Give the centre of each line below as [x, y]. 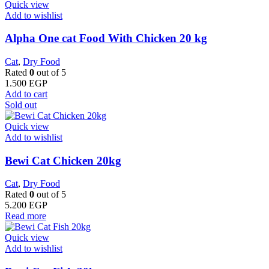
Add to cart [26, 94]
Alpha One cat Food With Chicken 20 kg [106, 38]
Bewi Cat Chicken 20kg [63, 160]
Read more [26, 216]
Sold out [21, 104]
